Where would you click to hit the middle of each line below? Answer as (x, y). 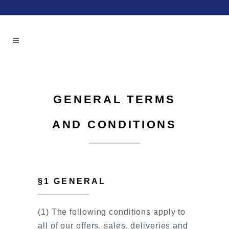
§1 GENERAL (72, 181)
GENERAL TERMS (114, 99)
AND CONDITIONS (114, 124)
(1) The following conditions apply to (112, 212)
